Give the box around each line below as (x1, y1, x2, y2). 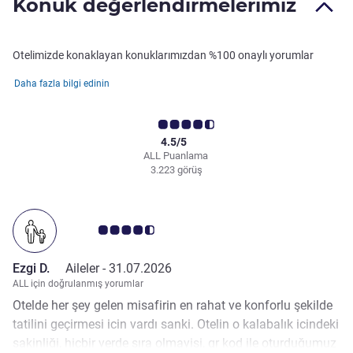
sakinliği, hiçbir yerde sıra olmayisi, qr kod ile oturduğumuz (13, 336, 336, 351)
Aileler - (65, 261, 109, 277)
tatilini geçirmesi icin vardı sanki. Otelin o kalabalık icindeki (13, 317, 339, 333)
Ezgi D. (13, 261, 50, 277)
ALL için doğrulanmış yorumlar (13, 278, 143, 290)
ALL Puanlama (143, 150, 210, 162)
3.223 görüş (150, 164, 203, 176)
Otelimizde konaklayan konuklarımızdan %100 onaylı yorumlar (13, 49, 314, 62)
